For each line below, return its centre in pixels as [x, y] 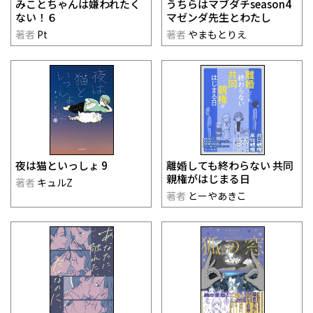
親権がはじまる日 [208, 179]
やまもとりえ [216, 34]
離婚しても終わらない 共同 [230, 166]
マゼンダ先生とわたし [219, 17]
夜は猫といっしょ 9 [61, 166]
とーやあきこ [216, 196]
